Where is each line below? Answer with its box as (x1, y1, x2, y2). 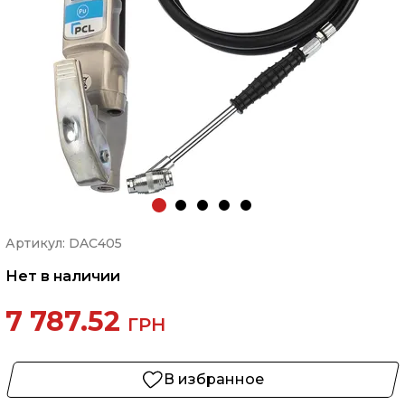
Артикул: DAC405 (5, 235, 122, 251)
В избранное (163, 371, 264, 388)
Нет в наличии (5, 268, 120, 285)
